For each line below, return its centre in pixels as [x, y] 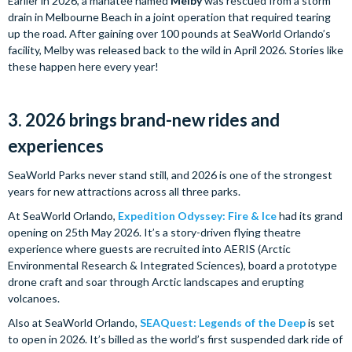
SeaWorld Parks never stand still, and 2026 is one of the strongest [170, 175]
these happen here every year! [83, 66]
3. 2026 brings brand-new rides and [144, 120]
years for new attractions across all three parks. [124, 191]
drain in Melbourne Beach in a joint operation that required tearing [169, 17]
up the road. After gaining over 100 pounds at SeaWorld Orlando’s [169, 33]
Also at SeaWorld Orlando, [74, 323]
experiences [56, 146]
